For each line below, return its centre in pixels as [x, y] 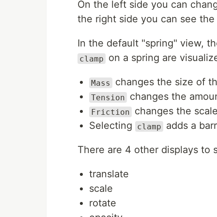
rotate [103, 203]
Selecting [112, 126]
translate [109, 174]
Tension [108, 97]
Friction [110, 112]
